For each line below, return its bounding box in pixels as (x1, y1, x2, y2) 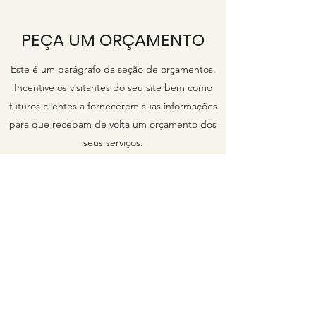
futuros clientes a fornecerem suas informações (8, 99, 217, 112)
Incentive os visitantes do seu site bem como (13, 81, 212, 94)
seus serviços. (83, 136, 143, 149)
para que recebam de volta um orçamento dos (9, 118, 217, 130)
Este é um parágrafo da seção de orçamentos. (10, 63, 216, 75)
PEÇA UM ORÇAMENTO (21, 28, 205, 51)
